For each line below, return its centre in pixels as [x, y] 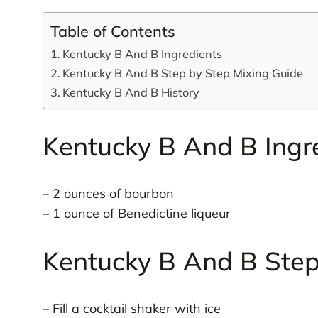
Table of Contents [113, 31]
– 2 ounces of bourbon [108, 194]
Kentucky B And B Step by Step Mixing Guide [183, 73]
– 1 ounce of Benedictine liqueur [136, 214]
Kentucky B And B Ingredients [143, 54]
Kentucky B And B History [131, 92]
